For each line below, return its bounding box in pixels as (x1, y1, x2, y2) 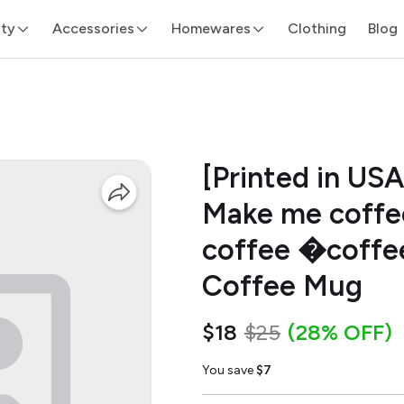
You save (202, 363, 256, 378)
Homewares (170, 19, 251, 37)
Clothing (287, 19, 346, 37)
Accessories (51, 19, 134, 37)
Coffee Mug (202, 269, 363, 303)
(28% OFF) (288, 319, 392, 345)
